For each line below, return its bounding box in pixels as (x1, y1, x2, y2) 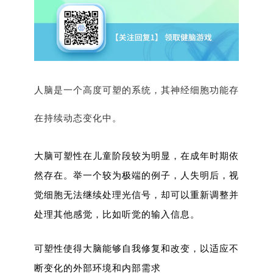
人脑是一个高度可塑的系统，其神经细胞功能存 (34, 85, 239, 96)
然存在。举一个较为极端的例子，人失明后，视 (34, 171, 239, 181)
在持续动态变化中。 (34, 113, 122, 124)
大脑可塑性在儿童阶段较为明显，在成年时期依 (34, 151, 239, 161)
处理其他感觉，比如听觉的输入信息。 (34, 210, 200, 220)
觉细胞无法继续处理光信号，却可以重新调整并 (34, 190, 239, 200)
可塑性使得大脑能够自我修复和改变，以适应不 (34, 244, 239, 254)
